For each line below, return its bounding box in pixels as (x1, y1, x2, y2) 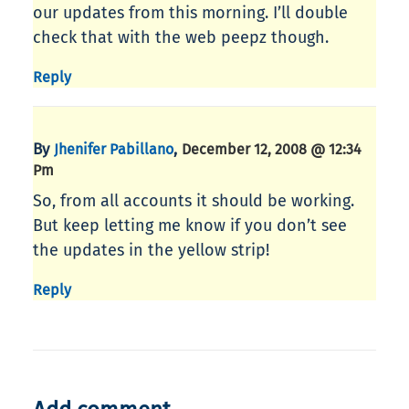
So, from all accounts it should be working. (33, 191, 354, 212)
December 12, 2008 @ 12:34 (182, 141, 362, 159)
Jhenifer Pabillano (54, 141, 173, 159)
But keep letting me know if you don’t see (33, 215, 347, 236)
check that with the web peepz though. (33, 27, 329, 48)
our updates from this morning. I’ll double (33, 3, 348, 24)
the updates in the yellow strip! (33, 240, 269, 261)
